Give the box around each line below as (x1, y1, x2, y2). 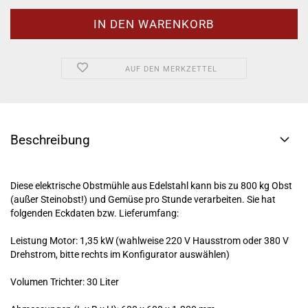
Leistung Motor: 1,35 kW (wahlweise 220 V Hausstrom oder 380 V (10, 235, 289, 246)
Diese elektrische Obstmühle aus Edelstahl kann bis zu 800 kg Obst (10, 180, 292, 191)
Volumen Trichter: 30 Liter (10, 276, 119, 287)
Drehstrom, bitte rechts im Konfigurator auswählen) (10, 249, 230, 260)
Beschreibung (10, 132, 90, 148)
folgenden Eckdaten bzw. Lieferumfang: (10, 208, 179, 219)
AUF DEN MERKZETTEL (124, 65, 217, 74)
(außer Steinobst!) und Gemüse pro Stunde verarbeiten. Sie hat (10, 194, 276, 205)
